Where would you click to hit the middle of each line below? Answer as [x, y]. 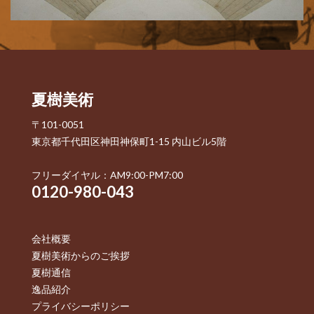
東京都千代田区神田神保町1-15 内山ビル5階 [129, 142]
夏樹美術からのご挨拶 [81, 256]
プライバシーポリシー [81, 306]
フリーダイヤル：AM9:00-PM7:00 [107, 175]
